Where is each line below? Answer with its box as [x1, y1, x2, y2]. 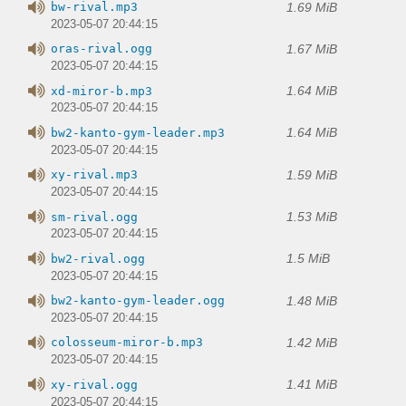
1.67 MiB [286, 41, 337, 56]
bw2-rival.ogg [51, 251, 145, 266]
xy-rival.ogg [51, 377, 138, 391]
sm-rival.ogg [51, 209, 138, 224]
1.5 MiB [286, 251, 330, 266]
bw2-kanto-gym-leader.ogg [51, 294, 225, 308]
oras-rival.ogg [51, 42, 152, 56]
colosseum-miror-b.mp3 [51, 335, 203, 350]
